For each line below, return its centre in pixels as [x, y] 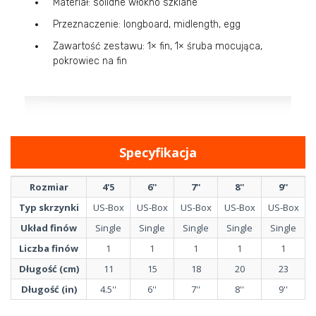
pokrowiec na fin [90, 61]
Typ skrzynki [49, 207]
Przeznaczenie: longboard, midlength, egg [147, 24]
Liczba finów [49, 248]
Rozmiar [49, 187]
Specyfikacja [162, 152]
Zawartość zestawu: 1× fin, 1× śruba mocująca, [158, 46]
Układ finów [49, 227]
